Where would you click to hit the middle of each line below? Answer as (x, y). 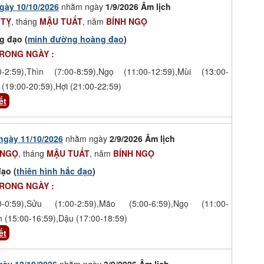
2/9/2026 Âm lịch (142, 138)
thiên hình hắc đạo (55, 171)
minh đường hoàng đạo (76, 39)
